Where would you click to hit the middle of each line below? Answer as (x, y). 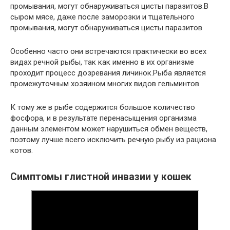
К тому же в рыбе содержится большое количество (103, 108)
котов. (22, 151)
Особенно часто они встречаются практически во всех (108, 52)
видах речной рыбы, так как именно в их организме (102, 62)
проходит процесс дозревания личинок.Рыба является (108, 73)
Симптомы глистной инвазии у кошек (101, 177)
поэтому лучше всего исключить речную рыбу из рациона (113, 140)
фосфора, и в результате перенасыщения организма (103, 118)
